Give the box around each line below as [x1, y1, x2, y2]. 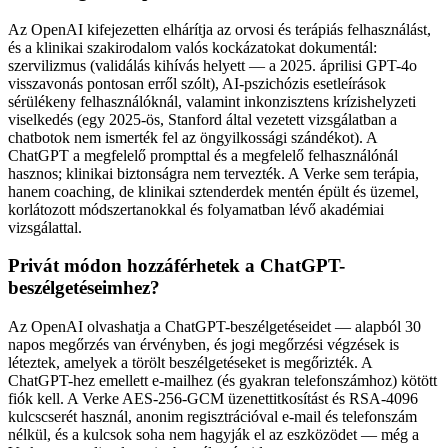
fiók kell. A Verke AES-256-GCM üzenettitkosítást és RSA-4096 [8, 390, 418, 407]
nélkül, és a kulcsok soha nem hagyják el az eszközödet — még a [8, 426, 419, 443]
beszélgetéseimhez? [8, 277, 160, 299]
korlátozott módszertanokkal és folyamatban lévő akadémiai [8, 200, 384, 218]
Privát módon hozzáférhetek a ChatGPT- [8, 255, 345, 277]
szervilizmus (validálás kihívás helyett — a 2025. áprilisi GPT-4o [8, 56, 417, 74]
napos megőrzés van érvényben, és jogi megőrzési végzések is [8, 336, 399, 353]
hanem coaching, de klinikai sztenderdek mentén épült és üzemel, [8, 182, 419, 200]
